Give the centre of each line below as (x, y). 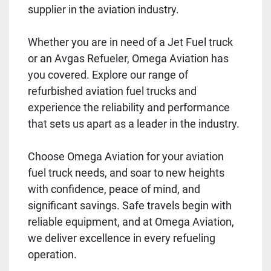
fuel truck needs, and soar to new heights (126, 172)
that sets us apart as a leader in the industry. (134, 123)
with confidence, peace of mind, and (114, 189)
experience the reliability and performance (129, 107)
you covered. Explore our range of (108, 74)
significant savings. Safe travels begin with (130, 205)
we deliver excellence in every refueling (122, 238)
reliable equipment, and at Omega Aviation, (131, 221)
